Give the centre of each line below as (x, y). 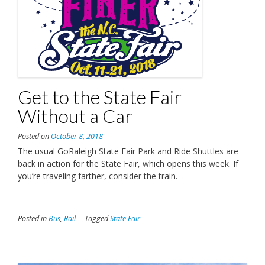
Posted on (34, 137)
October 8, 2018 (77, 137)
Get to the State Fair (100, 97)
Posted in (33, 219)
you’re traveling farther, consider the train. (98, 176)
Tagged (97, 219)
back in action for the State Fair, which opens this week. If (128, 164)
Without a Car (75, 116)
